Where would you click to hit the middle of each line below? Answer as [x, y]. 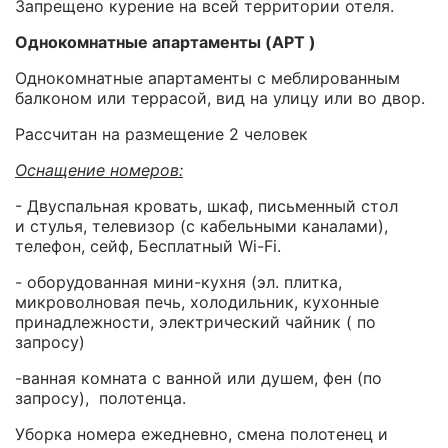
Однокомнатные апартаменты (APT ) [165, 42]
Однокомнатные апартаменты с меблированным [207, 78]
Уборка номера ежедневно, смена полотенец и [201, 434]
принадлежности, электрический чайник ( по [195, 322]
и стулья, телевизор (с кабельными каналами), [201, 226]
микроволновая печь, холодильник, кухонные [197, 302]
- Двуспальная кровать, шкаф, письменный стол [206, 206]
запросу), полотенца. [100, 398]
